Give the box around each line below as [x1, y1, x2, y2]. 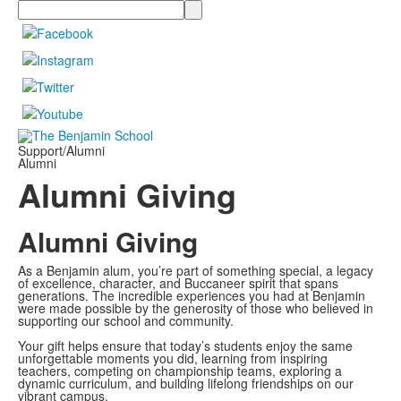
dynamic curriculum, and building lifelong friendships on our [18, 374, 354, 393]
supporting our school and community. [18, 311, 234, 330]
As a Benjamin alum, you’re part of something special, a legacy [18, 261, 373, 280]
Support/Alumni [18, 141, 105, 160]
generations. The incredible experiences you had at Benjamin [18, 286, 365, 305]
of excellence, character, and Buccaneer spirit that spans [18, 274, 338, 293]
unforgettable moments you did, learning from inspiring [18, 349, 328, 368]
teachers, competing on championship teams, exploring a [18, 362, 342, 380]
